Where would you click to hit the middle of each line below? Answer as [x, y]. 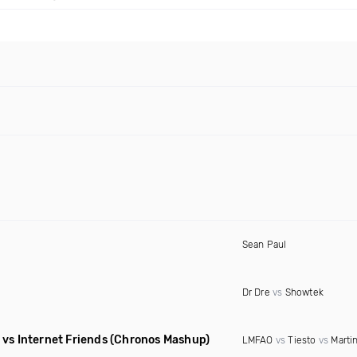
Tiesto [302, 340]
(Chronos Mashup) [160, 340]
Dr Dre [256, 292]
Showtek [304, 292]
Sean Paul [264, 245]
